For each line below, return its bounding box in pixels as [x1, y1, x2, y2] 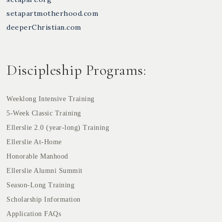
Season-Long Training [6, 181, 75, 189]
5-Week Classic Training [6, 110, 81, 117]
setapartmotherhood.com [6, 9, 99, 18]
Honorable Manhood [6, 153, 68, 161]
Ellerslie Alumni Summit [6, 167, 83, 175]
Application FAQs [6, 210, 61, 218]
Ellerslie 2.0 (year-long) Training [6, 124, 110, 132]
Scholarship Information [6, 196, 81, 204]
